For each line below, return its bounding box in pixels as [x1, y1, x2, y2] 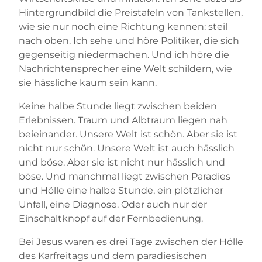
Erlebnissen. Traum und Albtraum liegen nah [19, 114, 227, 126]
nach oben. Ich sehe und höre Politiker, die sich [19, 35, 239, 46]
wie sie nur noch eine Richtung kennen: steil [19, 20, 227, 32]
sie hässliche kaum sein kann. [19, 77, 157, 88]
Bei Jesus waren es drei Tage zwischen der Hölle [19, 236, 243, 247]
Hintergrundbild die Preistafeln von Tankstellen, [19, 6, 243, 18]
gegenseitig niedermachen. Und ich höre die [19, 49, 229, 60]
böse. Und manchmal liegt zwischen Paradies [19, 170, 230, 182]
